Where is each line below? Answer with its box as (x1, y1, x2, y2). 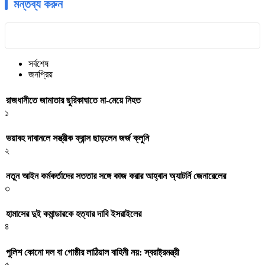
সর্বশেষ (28, 59, 49, 69)
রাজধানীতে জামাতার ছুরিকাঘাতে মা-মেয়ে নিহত (6, 95, 141, 105)
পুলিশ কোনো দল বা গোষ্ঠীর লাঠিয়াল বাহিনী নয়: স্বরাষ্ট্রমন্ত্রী (6, 247, 179, 257)
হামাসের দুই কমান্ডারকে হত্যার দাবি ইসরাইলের (6, 209, 141, 219)
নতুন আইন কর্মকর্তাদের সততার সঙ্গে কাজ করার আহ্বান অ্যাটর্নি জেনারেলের (6, 171, 226, 182)
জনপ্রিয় (28, 69, 53, 80)
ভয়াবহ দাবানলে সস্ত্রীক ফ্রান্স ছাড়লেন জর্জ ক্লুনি (6, 132, 149, 143)
